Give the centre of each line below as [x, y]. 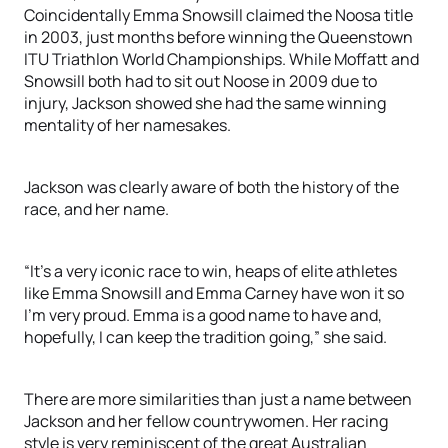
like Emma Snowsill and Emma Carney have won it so [214, 293]
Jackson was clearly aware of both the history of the [211, 187]
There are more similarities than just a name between [218, 399]
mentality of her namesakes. [127, 125]
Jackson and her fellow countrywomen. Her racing [206, 421]
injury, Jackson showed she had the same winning [205, 103]
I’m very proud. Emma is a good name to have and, [203, 315]
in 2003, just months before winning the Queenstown [218, 37]
